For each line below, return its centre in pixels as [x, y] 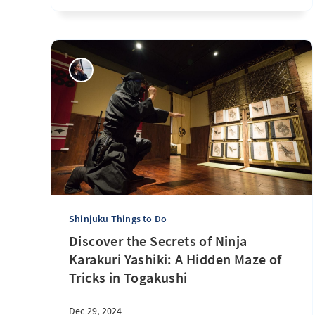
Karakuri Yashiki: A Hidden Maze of [175, 259]
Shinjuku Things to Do [118, 219]
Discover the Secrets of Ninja [158, 241]
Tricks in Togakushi [128, 277]
